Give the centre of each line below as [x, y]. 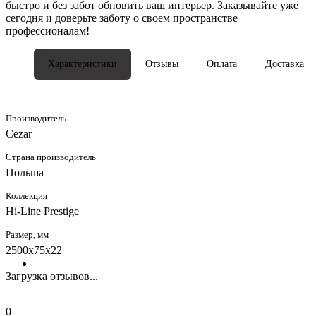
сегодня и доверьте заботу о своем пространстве [122, 18]
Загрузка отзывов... [52, 276]
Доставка [285, 63]
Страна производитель [51, 157]
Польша [25, 172]
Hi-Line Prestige [42, 211]
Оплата [222, 63]
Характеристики [83, 63]
